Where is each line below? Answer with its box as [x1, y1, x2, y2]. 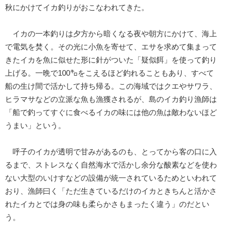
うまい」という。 [5, 122, 66, 130]
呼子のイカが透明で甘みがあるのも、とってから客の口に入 [5, 148, 217, 156]
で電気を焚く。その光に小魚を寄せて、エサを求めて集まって [5, 43, 217, 51]
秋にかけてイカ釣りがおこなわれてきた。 [5, 4, 149, 12]
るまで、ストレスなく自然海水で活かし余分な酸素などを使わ [5, 161, 217, 169]
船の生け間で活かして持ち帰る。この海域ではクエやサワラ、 [5, 82, 217, 91]
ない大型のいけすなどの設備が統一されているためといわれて [5, 174, 217, 183]
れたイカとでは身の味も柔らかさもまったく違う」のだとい [5, 200, 209, 209]
